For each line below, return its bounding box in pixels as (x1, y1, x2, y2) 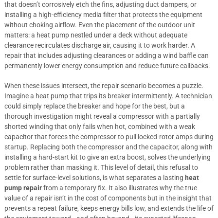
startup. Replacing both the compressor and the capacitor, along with (4, 143, 213, 151)
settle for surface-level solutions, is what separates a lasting (4, 174, 185, 182)
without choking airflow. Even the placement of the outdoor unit (4, 21, 195, 29)
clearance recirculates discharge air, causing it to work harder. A (4, 41, 195, 49)
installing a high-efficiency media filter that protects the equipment (4, 11, 202, 18)
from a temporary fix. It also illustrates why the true (41, 184, 197, 192)
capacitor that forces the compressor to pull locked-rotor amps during (4, 133, 214, 141)
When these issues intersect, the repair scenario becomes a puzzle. (4, 82, 203, 90)
